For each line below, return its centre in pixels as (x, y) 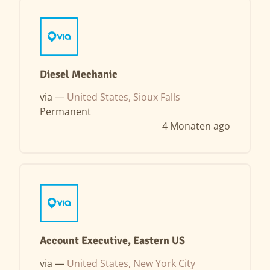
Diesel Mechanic (79, 74)
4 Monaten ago (196, 126)
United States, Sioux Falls (124, 97)
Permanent (65, 111)
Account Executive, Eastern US (112, 240)
